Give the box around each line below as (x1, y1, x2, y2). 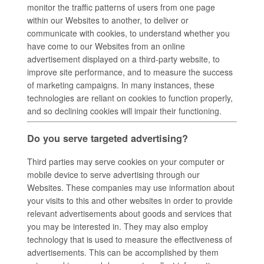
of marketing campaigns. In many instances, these (27, 79, 214, 91)
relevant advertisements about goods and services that (27, 207, 232, 219)
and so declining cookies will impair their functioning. (27, 105, 222, 117)
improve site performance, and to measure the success (27, 66, 233, 78)
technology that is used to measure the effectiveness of (27, 233, 232, 245)
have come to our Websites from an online (27, 40, 185, 52)
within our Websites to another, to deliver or (27, 14, 189, 27)
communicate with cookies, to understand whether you (27, 27, 230, 39)
